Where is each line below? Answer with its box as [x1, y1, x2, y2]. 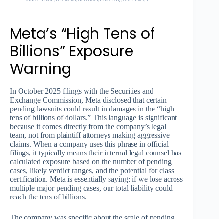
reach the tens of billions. [10, 193, 87, 201]
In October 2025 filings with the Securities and [10, 87, 153, 96]
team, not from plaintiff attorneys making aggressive [10, 131, 170, 140]
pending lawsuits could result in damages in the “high [10, 105, 174, 113]
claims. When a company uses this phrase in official [10, 140, 169, 149]
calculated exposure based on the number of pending [10, 157, 172, 166]
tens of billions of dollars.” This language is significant [10, 113, 177, 122]
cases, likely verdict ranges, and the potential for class [10, 166, 174, 175]
